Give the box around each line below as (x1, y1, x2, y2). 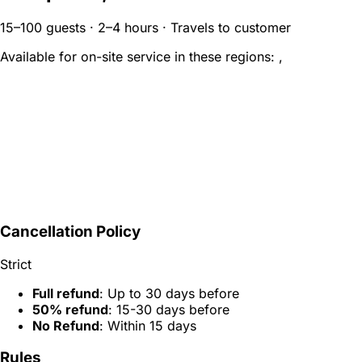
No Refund (32, 317, 99, 334)
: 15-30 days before (108, 301, 229, 318)
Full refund (32, 284, 99, 301)
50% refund (32, 301, 108, 318)
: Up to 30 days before (99, 284, 239, 301)
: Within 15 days (99, 317, 196, 334)
